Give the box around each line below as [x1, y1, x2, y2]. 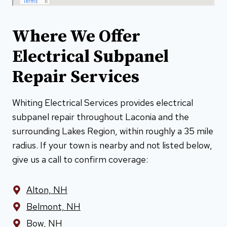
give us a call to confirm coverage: [12, 153, 148, 165]
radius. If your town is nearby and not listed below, [12, 139, 212, 151]
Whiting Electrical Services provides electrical [12, 96, 193, 108]
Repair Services [12, 66, 139, 88]
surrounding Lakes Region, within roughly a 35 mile [12, 125, 213, 137]
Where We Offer [12, 25, 140, 47]
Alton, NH [26, 183, 67, 196]
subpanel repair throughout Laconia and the [12, 110, 189, 123]
